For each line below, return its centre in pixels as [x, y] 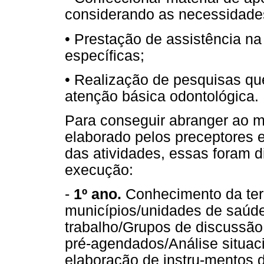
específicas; [105, 55]
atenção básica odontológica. [162, 96]
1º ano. [95, 194]
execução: [99, 170]
